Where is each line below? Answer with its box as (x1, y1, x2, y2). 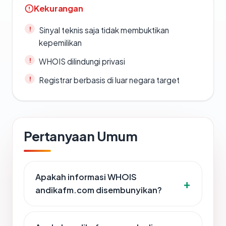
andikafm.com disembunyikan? (35, 185, 162, 196)
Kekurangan (34, 3, 83, 14)
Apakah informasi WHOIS (35, 172, 137, 183)
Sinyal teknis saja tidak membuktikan (39, 25, 169, 35)
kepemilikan (39, 38, 82, 48)
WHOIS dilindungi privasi (39, 56, 125, 67)
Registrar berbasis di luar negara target (39, 75, 180, 85)
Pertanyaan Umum (24, 128, 138, 145)
